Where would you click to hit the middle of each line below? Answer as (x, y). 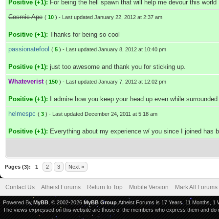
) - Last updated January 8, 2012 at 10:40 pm (112, 49)
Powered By (18, 202)
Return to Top (105, 187)
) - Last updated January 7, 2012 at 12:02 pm (112, 82)
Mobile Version (149, 187)
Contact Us (20, 187)
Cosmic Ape (25, 17)
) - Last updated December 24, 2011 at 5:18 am (101, 114)
